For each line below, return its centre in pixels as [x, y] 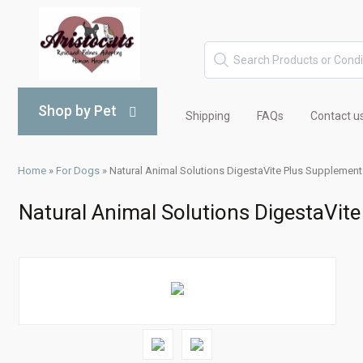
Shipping [208, 116]
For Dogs [78, 171]
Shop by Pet [77, 111]
